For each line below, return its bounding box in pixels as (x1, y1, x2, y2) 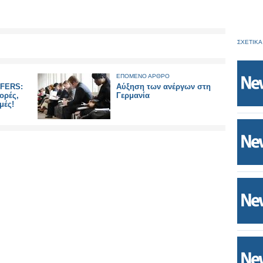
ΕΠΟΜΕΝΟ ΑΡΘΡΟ (116, 73, 170, 79)
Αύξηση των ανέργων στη (116, 82, 211, 91)
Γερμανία (116, 91, 150, 100)
